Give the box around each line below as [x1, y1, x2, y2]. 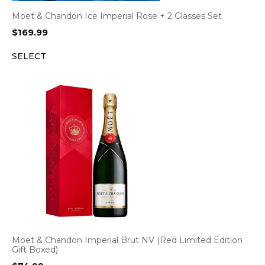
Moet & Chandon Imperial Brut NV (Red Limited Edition [12, 235, 243, 245]
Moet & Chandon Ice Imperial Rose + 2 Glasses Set [12, 11, 222, 21]
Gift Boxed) [12, 244, 58, 255]
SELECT [12, 51, 46, 62]
